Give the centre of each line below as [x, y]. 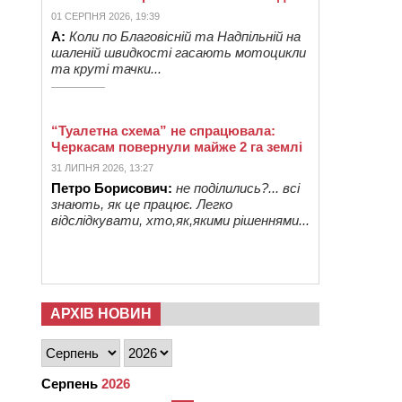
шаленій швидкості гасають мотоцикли [179, 52]
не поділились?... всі [238, 188]
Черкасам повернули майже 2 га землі [177, 147]
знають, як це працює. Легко [142, 204]
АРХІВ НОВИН [101, 314]
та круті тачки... [106, 69]
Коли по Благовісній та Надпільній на [185, 36]
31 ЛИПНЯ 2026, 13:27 [102, 168]
